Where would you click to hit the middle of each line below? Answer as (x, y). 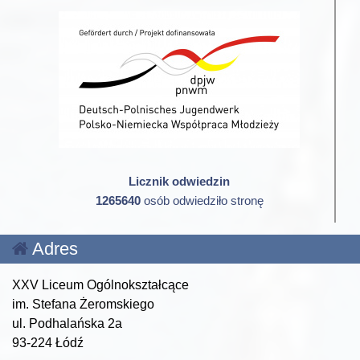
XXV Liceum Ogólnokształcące (100, 285)
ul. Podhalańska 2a (67, 324)
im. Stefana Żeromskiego (83, 305)
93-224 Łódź (48, 343)
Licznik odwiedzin (179, 182)
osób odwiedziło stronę (202, 201)
